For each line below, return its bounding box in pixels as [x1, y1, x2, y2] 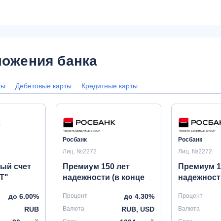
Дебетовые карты [15, 82, 72, 90]
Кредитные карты [81, 82, 138, 90]
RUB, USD [121, 205, 154, 213]
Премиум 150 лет [63, 162, 130, 171]
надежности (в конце [63, 173, 145, 182]
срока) [63, 184, 88, 192]
